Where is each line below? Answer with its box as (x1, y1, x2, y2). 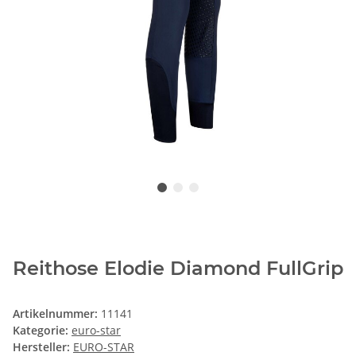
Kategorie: (13, 323, 72, 339)
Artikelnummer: (13, 306, 101, 322)
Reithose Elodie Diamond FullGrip (13, 257, 343, 281)
